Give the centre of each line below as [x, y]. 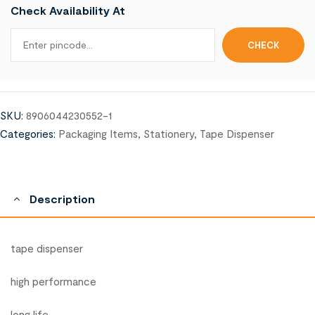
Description [62, 198]
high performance [53, 282]
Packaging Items [98, 133]
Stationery [169, 133]
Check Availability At [68, 10]
